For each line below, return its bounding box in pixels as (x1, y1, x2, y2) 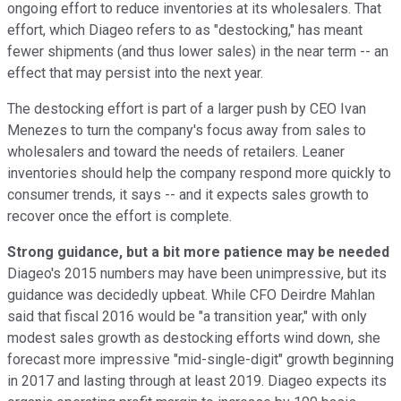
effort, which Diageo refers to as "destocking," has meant (7, 21, 363, 38)
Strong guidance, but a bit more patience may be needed (7, 243, 389, 260)
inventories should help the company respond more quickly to (7, 164, 391, 182)
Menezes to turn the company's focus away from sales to (7, 121, 366, 139)
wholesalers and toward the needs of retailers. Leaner (7, 142, 345, 160)
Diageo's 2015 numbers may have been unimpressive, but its (7, 264, 387, 282)
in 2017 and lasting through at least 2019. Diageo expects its (7, 371, 387, 389)
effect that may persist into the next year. (7, 64, 263, 81)
